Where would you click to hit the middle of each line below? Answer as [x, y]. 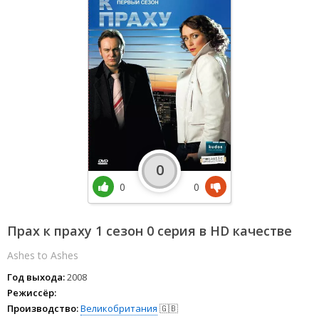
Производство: [43, 309]
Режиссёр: [32, 293]
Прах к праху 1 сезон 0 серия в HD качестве [150, 231]
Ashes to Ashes [43, 256]
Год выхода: [36, 277]
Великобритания [119, 309]
